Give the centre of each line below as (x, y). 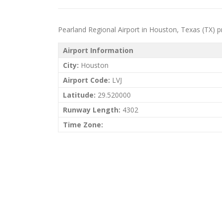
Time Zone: (83, 125)
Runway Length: (92, 110)
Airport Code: (86, 80)
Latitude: (79, 95)
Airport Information (98, 50)
